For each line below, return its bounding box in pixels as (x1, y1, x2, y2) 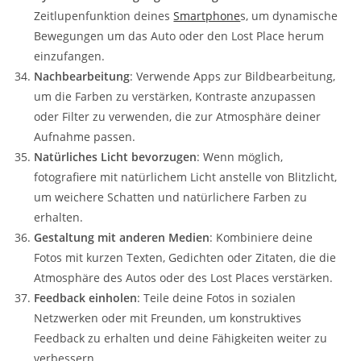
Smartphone (173, 7, 241, 23)
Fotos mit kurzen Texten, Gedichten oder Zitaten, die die (34, 249, 337, 265)
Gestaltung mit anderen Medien (34, 229, 210, 245)
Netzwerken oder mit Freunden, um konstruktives (34, 309, 302, 326)
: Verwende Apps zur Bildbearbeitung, (130, 68, 336, 84)
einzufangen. (34, 48, 106, 64)
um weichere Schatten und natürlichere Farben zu (34, 189, 308, 205)
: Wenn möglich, (197, 148, 284, 164)
